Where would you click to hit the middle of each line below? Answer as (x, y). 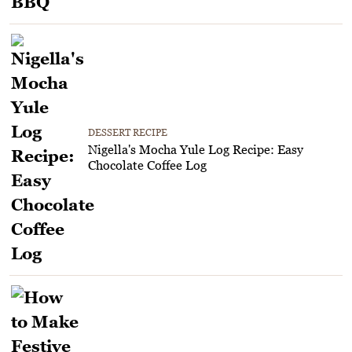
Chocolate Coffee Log (147, 165)
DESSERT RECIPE (128, 132)
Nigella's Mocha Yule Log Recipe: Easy (196, 149)
